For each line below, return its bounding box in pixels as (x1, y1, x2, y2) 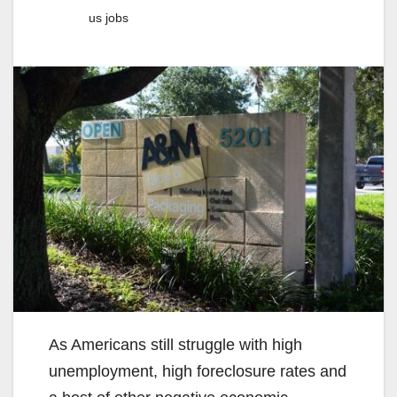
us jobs (89, 10, 128, 25)
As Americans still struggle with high (49, 335, 302, 354)
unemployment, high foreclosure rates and (49, 362, 346, 380)
